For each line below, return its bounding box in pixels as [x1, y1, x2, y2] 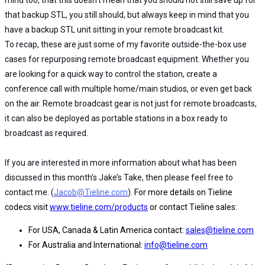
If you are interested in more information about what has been [5, 157, 237, 167]
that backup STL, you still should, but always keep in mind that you [5, 9, 249, 20]
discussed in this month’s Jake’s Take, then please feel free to [5, 172, 233, 182]
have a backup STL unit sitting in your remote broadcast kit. [5, 24, 224, 34]
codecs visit [5, 202, 50, 212]
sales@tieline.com [186, 225, 254, 235]
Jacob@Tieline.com [54, 187, 128, 197]
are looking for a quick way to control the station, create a [5, 69, 217, 79]
